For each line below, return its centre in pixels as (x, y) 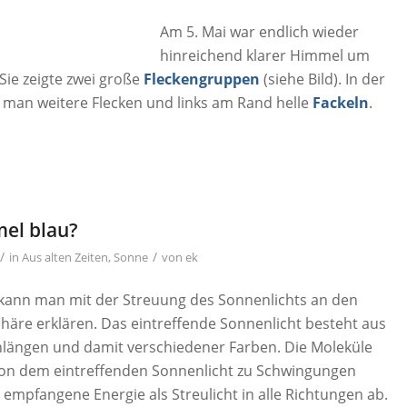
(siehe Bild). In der (323, 79)
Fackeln (341, 102)
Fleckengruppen (202, 79)
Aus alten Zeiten (65, 257)
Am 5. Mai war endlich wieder (260, 31)
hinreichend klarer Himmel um (265, 55)
